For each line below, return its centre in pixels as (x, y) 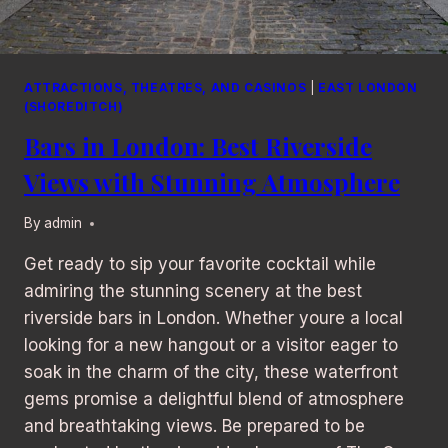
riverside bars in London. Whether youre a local (213, 318)
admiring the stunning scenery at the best (193, 291)
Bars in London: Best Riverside (198, 145)
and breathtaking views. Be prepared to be (194, 426)
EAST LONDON (368, 87)
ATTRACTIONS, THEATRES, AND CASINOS (165, 87)
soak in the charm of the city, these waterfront (211, 372)
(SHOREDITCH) (74, 106)
